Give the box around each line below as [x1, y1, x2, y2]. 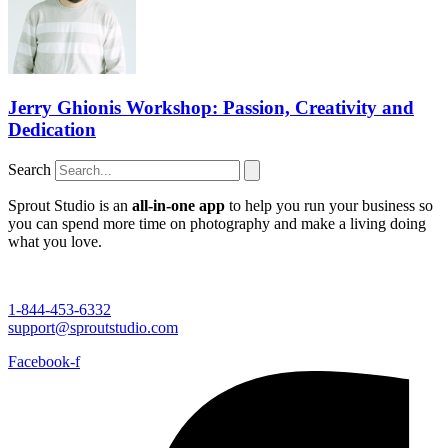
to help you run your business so [225, 196, 433, 214]
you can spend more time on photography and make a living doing [8, 214, 426, 232]
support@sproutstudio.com [8, 318, 178, 336]
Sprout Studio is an [8, 196, 132, 214]
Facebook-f [8, 352, 80, 370]
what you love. [8, 232, 102, 250]
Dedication [8, 119, 96, 141]
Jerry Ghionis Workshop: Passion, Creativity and [8, 97, 414, 119]
